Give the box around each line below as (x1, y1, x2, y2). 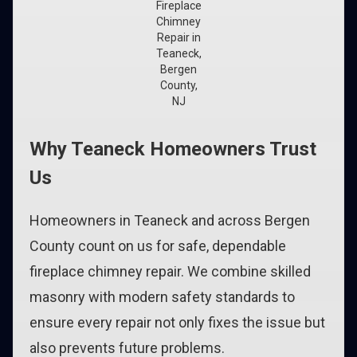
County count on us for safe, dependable (29, 237, 286, 254)
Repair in (156, 31, 201, 44)
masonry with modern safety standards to (29, 288, 295, 305)
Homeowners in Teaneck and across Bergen (29, 212, 310, 229)
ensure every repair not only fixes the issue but (29, 314, 325, 331)
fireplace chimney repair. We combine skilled (29, 263, 311, 280)
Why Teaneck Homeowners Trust (29, 138, 316, 160)
